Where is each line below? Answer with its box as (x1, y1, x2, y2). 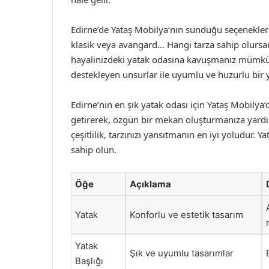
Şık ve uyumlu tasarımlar (130, 247, 234, 259)
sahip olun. (71, 144, 116, 156)
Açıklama (130, 178, 171, 190)
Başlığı (75, 255, 103, 267)
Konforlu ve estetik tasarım (130, 209, 243, 220)
